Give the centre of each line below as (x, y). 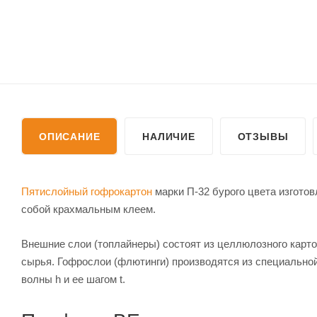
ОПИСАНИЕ (70, 136)
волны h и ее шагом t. (73, 279)
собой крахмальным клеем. (88, 209)
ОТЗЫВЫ (263, 136)
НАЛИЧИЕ (169, 136)
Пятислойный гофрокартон (87, 191)
